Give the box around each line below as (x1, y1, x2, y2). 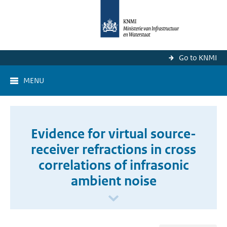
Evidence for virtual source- (31, 126, 196, 142)
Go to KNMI (179, 53, 217, 62)
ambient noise (70, 173, 157, 189)
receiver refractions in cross (31, 141, 196, 158)
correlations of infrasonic (38, 157, 189, 173)
